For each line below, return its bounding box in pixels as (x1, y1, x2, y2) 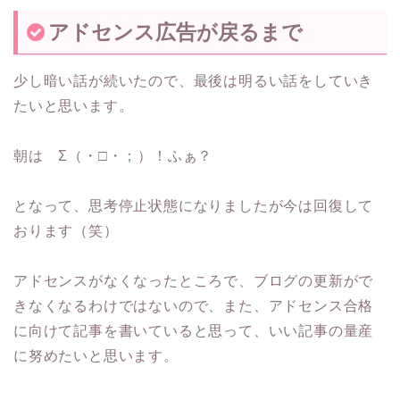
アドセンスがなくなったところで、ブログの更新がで (13, 272, 374, 288)
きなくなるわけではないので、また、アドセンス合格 (13, 297, 374, 313)
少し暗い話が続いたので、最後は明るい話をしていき (13, 72, 374, 88)
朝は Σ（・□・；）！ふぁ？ (13, 147, 213, 163)
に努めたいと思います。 (13, 347, 179, 363)
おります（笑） (13, 222, 119, 238)
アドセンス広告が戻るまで (48, 20, 303, 44)
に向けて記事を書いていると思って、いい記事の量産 (13, 322, 374, 338)
